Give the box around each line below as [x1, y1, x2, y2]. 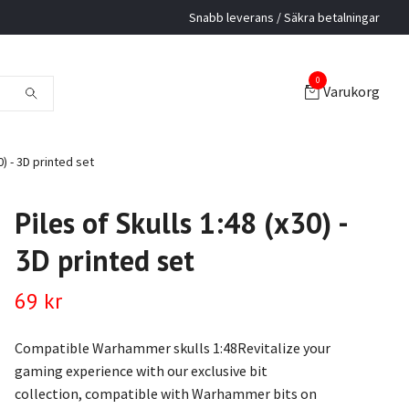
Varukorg [323, 82, 380, 101]
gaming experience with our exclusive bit [14, 362, 267, 380]
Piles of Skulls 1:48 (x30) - [14, 204, 346, 242]
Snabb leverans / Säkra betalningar [189, 9, 380, 26]
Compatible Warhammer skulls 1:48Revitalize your [14, 339, 330, 357]
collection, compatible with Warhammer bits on [14, 384, 320, 403]
